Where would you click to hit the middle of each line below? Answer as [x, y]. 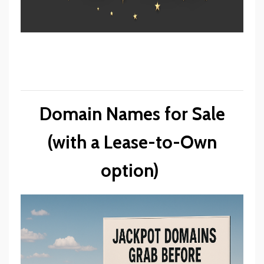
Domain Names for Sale [132, 114]
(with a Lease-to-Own [132, 142]
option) [132, 170]
